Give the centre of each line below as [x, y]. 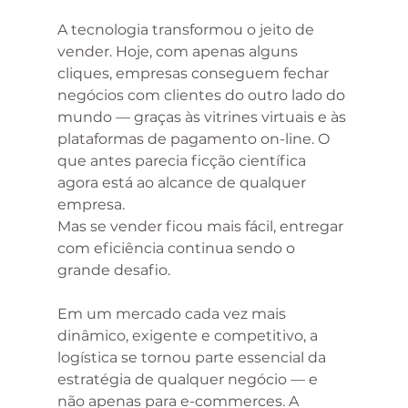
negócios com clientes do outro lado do [203, 96]
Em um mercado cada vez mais [173, 314]
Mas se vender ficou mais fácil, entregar [202, 227]
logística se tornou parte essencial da [193, 358]
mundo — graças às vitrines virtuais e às [203, 117]
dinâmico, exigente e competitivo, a [189, 336]
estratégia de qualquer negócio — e [189, 380]
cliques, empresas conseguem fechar [194, 74]
